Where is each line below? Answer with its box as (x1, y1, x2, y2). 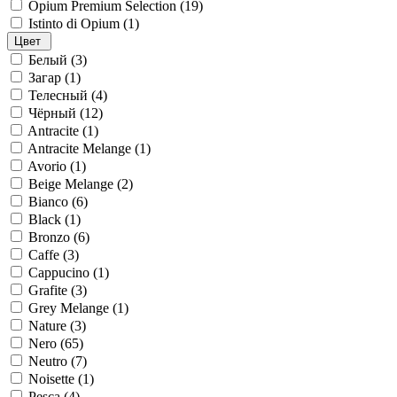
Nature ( (28, 318, 74, 333)
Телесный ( (28, 88, 96, 103)
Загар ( (28, 70, 69, 85)
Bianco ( (28, 194, 76, 209)
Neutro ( (28, 354, 75, 369)
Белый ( (28, 52, 75, 67)
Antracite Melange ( (27, 141, 139, 156)
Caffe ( (28, 247, 67, 262)
